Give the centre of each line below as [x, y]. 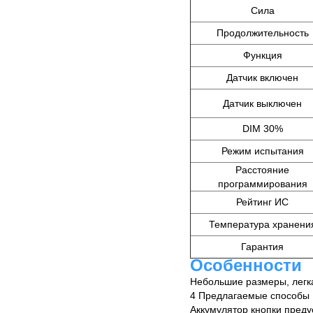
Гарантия [262, 246]
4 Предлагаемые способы [250, 295]
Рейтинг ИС [262, 202]
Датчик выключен [262, 103]
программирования [262, 183]
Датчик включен [262, 77]
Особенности [246, 265]
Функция [262, 55]
